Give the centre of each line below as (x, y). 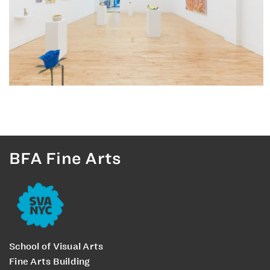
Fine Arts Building (50, 262)
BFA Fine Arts (65, 159)
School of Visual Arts (56, 247)
